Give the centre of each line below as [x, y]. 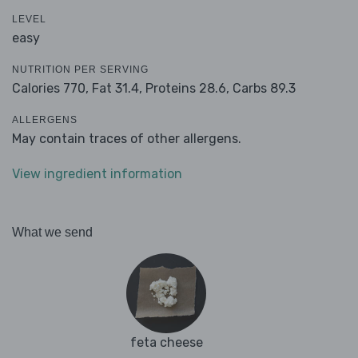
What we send [52, 233]
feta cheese [166, 343]
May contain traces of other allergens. [127, 139]
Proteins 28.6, [187, 89]
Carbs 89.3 [264, 89]
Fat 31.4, [117, 89]
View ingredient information [97, 174]
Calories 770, [52, 89]
